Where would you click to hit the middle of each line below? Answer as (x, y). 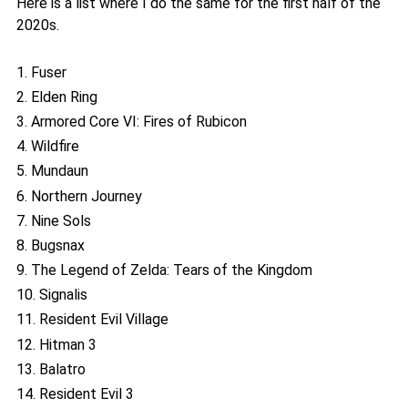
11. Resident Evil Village (92, 320)
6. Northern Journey (79, 196)
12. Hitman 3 (56, 344)
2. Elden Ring (57, 97)
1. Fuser (41, 72)
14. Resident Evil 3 (75, 394)
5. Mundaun (52, 171)
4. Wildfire (48, 147)
